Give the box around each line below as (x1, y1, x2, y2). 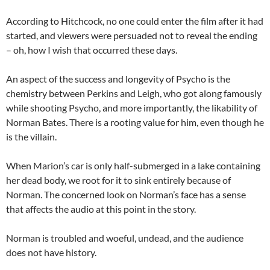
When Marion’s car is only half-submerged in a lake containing (6, 160, 260, 171)
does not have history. (6, 246, 96, 258)
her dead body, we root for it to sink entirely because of (6, 174, 231, 186)
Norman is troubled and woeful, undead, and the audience (6, 232, 243, 243)
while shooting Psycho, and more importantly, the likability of (6, 102, 257, 113)
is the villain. (6, 131, 57, 142)
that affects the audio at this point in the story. (6, 203, 196, 215)
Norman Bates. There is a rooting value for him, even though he (6, 116, 264, 128)
